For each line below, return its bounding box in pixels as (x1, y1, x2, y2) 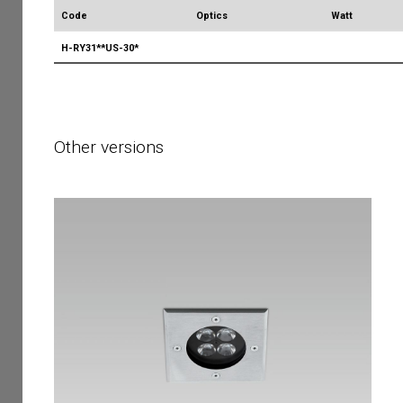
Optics (196, 9, 228, 22)
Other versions (54, 136, 164, 157)
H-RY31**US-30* (61, 41, 139, 54)
